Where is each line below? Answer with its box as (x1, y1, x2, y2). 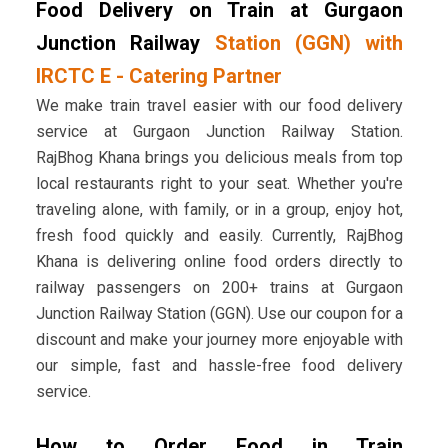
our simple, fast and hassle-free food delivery (35, 356, 404, 376)
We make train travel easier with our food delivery (35, 96, 404, 116)
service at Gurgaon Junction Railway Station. (35, 122, 404, 142)
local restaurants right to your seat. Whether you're (35, 174, 404, 194)
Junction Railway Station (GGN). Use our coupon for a (35, 304, 404, 324)
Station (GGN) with (214, 31, 404, 56)
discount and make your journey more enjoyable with (35, 330, 404, 350)
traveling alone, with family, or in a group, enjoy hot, (35, 200, 404, 220)
